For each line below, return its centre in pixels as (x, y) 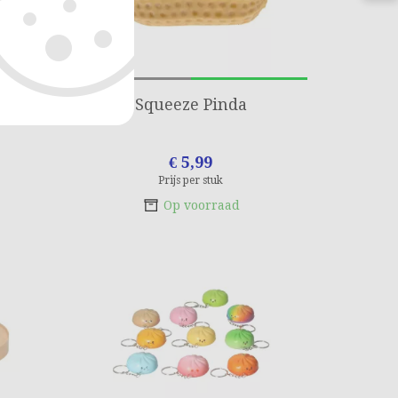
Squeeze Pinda (191, 104)
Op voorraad (201, 205)
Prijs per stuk (191, 180)
